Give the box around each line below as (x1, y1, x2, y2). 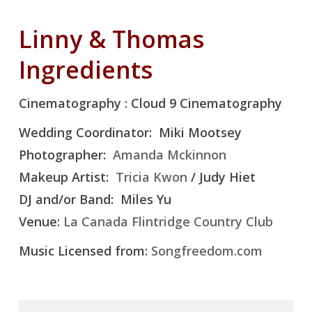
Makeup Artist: (18, 169, 116, 186)
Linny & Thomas (18, 23, 204, 56)
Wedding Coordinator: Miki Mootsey (18, 124, 242, 141)
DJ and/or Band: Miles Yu (18, 191, 171, 208)
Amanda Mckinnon (112, 146, 226, 164)
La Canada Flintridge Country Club (63, 213, 273, 231)
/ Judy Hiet (187, 169, 256, 186)
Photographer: (18, 146, 113, 164)
